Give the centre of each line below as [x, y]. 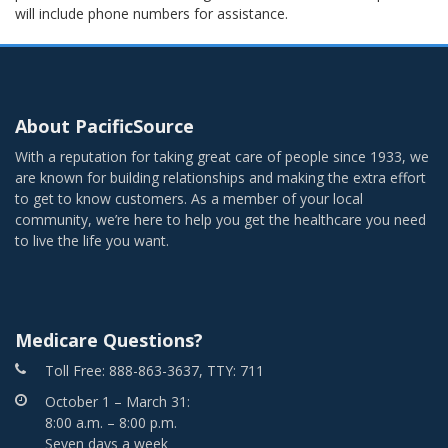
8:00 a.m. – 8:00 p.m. [111, 422]
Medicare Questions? [109, 340]
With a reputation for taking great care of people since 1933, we [222, 156]
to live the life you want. [92, 240]
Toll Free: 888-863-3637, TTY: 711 [154, 370]
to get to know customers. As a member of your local [189, 198]
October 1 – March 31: [117, 401]
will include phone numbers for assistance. [151, 13]
